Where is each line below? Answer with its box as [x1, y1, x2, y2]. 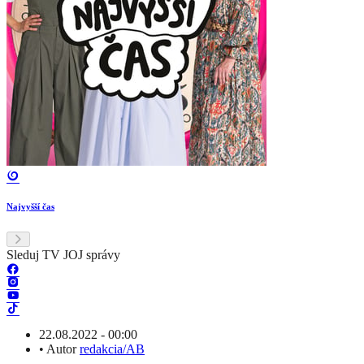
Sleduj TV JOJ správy [6, 248, 120, 262]
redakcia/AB [80, 342, 145, 357]
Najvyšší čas [6, 201, 54, 212]
